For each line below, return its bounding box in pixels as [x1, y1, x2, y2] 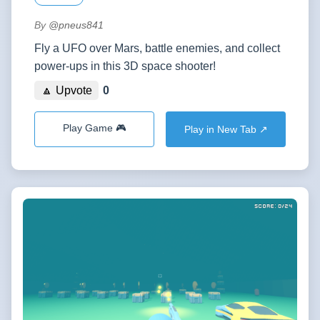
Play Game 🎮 [62, 123, 126, 134]
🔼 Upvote [41, 84, 92, 96]
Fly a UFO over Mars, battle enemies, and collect [34, 41, 280, 54]
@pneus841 [49, 19, 104, 31]
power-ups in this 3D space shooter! [34, 59, 216, 72]
